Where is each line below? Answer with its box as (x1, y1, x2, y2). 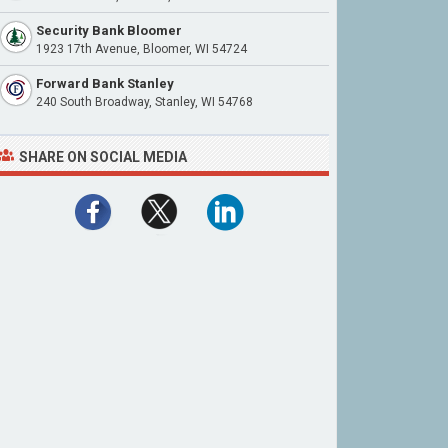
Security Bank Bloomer (36, 23, 182, 38)
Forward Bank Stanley (36, 76, 174, 91)
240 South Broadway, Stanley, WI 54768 (36, 95, 253, 109)
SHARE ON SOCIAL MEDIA (19, 149, 187, 165)
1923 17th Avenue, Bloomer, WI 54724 (36, 42, 247, 56)
